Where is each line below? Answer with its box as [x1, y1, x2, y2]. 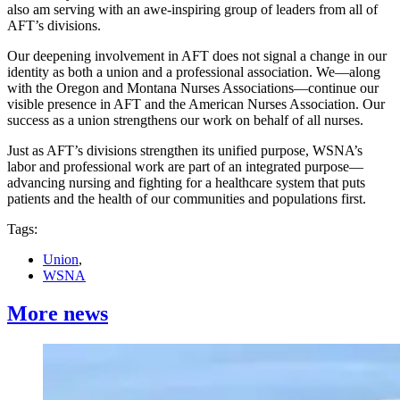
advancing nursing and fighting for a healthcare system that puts [7, 174, 365, 190]
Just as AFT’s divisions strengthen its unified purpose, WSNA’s [7, 142, 362, 158]
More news [7, 301, 108, 325]
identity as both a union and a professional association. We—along [7, 63, 380, 79]
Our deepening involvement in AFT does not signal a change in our [7, 47, 387, 63]
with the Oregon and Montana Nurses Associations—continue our [7, 79, 379, 96]
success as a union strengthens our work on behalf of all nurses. [7, 112, 363, 128]
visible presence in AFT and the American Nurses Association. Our [7, 96, 385, 112]
